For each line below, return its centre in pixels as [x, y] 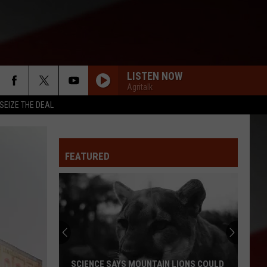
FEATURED [87, 156]
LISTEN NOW [155, 76]
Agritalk [140, 87]
